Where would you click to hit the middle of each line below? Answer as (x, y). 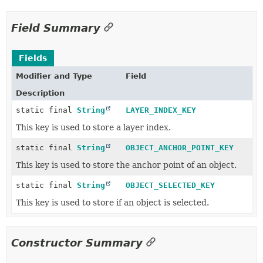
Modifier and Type (54, 76)
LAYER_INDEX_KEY (161, 110)
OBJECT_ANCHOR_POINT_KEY (179, 148)
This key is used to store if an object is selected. (112, 203)
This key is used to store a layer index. (93, 127)
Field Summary (56, 28)
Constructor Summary (77, 243)
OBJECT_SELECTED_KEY (170, 185)
